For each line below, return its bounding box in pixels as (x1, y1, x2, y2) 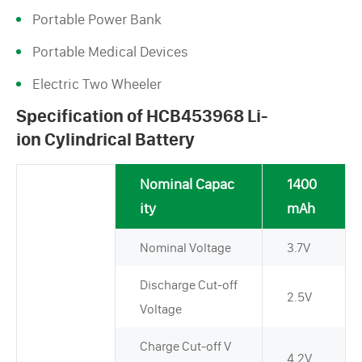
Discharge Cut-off (140, 276, 238, 293)
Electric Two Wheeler (32, 74, 162, 93)
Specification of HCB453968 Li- (16, 104, 267, 127)
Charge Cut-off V (140, 338, 231, 354)
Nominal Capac (140, 175, 234, 193)
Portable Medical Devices (32, 42, 188, 61)
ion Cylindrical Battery (16, 128, 195, 150)
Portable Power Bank (32, 10, 162, 28)
